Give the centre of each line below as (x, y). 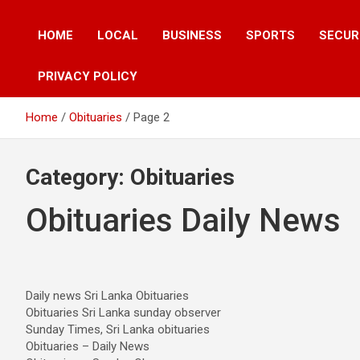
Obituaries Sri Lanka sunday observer (123, 313)
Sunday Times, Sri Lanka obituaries (118, 329)
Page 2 (151, 117)
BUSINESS (192, 35)
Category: (78, 177)
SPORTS (270, 35)
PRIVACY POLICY (88, 76)
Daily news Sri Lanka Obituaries (107, 296)
